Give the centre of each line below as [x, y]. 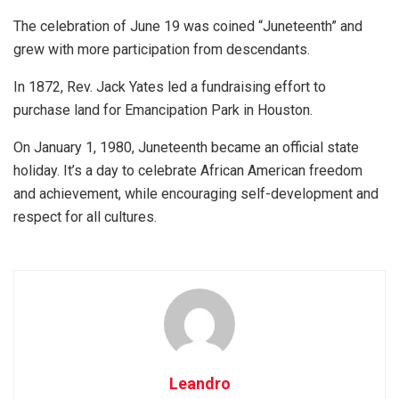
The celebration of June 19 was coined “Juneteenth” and [188, 26]
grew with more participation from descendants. [162, 49]
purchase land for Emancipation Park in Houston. [163, 110]
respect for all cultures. [85, 216]
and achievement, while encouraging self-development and [196, 193]
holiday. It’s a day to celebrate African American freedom [188, 170]
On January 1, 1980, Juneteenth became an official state [186, 147]
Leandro [199, 383]
